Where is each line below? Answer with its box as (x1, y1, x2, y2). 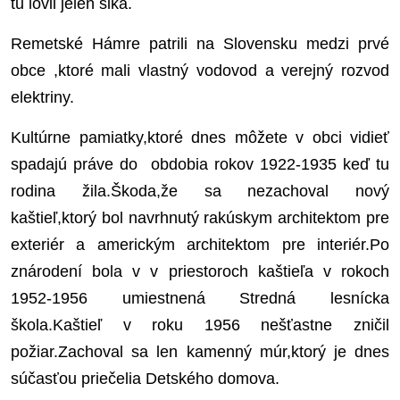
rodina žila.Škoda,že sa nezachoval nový (11, 182, 389, 201)
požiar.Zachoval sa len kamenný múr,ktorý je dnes (11, 343, 389, 362)
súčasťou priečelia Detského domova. (11, 370, 279, 388)
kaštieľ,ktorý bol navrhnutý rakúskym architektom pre (11, 209, 389, 228)
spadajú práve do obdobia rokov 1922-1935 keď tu (11, 155, 389, 174)
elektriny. (11, 88, 74, 107)
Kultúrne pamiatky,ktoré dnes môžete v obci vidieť (11, 129, 389, 147)
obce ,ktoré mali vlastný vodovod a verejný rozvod (11, 62, 389, 80)
